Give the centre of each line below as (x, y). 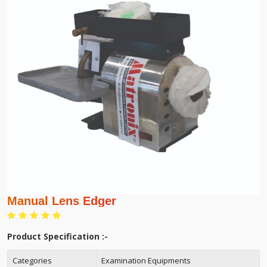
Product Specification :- (58, 236)
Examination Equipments (146, 260)
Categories (32, 260)
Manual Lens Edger (62, 201)
